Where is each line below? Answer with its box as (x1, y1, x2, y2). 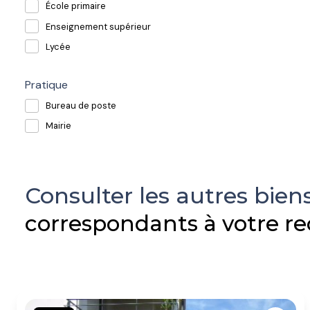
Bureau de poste (46, 100, 116, 112)
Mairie (46, 120, 71, 132)
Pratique (25, 77, 68, 92)
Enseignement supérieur (46, 20, 151, 33)
